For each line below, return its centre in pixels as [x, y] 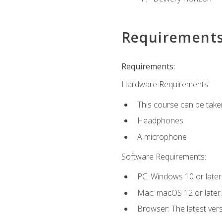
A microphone [162, 137]
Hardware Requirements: [165, 84]
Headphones [160, 121]
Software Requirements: [164, 157]
